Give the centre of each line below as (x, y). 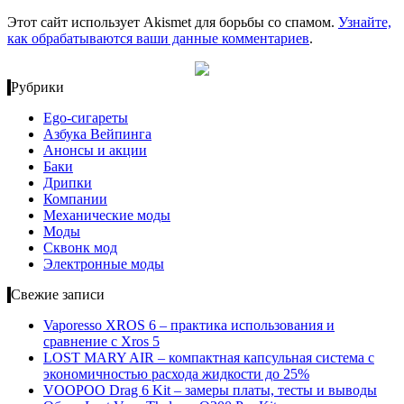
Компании (75, 199)
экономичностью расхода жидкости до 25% (176, 374)
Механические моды (107, 216)
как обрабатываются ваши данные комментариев (158, 39)
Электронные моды (104, 264)
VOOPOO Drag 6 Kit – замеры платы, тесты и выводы (210, 390)
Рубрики (37, 87)
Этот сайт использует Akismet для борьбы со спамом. (173, 23)
